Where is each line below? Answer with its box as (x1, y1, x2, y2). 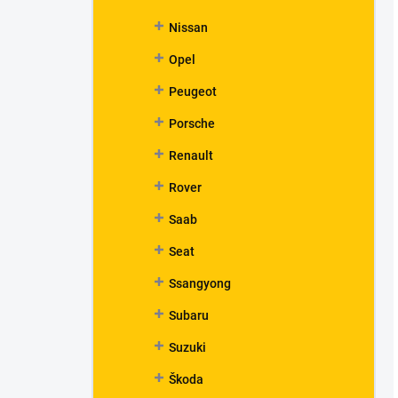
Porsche (169, 116, 215, 131)
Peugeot (169, 84, 217, 99)
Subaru (169, 308, 209, 322)
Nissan (169, 20, 208, 35)
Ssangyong (169, 276, 231, 291)
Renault (169, 148, 213, 163)
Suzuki (169, 340, 206, 354)
